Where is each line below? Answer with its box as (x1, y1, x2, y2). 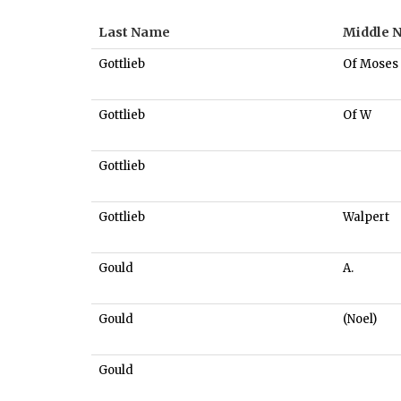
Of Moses (343, 56, 398, 73)
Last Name (98, 24, 170, 41)
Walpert (343, 209, 389, 226)
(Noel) (343, 311, 377, 328)
